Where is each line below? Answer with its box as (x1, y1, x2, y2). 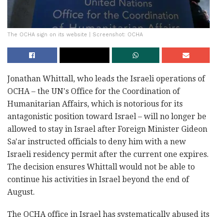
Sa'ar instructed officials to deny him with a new (7, 137, 186, 146)
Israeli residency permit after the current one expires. (7, 149, 209, 159)
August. (7, 187, 35, 197)
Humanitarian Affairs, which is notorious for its (7, 99, 183, 108)
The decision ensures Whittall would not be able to (7, 162, 195, 171)
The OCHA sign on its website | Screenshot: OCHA (7, 31, 143, 38)
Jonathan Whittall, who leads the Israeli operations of (7, 74, 205, 83)
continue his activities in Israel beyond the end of (7, 174, 189, 184)
